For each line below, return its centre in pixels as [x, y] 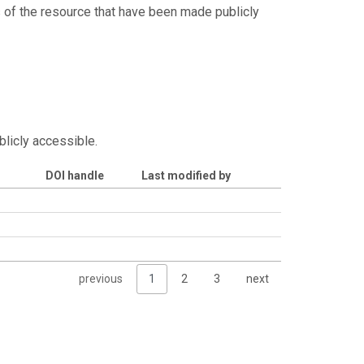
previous [100, 279]
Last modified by [186, 175]
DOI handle [74, 175]
